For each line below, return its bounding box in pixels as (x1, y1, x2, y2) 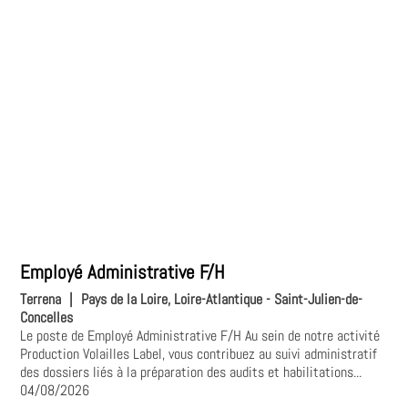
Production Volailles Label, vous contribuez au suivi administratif (20, 344, 378, 364)
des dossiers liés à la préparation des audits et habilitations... (20, 362, 362, 382)
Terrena (20, 290, 62, 310)
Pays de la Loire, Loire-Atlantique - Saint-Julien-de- (81, 290, 363, 310)
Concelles (20, 308, 74, 328)
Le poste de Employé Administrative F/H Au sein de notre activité (20, 326, 381, 346)
